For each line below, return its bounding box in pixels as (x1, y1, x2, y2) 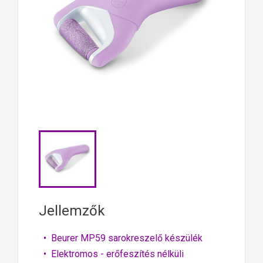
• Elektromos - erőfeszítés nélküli (39, 248, 184, 259)
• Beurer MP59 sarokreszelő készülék (39, 232, 203, 244)
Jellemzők (39, 202, 105, 219)
